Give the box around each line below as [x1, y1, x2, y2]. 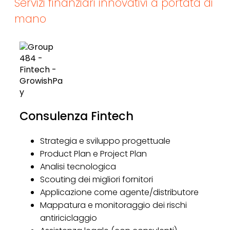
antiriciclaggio [40, 212, 97, 224]
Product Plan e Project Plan [40, 148, 147, 160]
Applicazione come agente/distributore [40, 186, 199, 199]
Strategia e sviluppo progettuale [40, 135, 170, 147]
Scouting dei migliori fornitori [40, 174, 153, 186]
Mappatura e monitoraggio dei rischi [40, 199, 187, 212]
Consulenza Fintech [19, 108, 133, 125]
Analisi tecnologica [40, 161, 116, 173]
